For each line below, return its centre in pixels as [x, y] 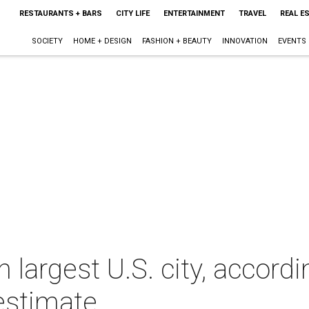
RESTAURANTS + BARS [60, 13]
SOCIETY [47, 41]
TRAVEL [252, 13]
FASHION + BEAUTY [177, 41]
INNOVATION [245, 41]
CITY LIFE [132, 13]
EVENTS [292, 41]
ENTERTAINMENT [194, 13]
